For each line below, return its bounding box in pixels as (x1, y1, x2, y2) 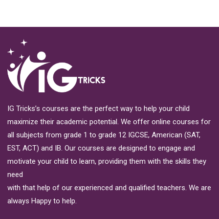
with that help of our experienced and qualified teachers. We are (7, 183, 211, 192)
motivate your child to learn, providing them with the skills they (7, 157, 206, 166)
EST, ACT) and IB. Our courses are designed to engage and (7, 144, 195, 153)
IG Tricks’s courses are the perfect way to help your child (7, 104, 190, 113)
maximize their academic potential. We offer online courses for (7, 117, 211, 126)
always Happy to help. (7, 197, 77, 205)
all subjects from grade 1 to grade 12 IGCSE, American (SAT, (7, 131, 200, 139)
